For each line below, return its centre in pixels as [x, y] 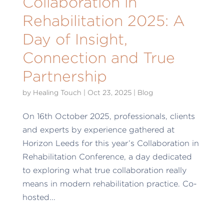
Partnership [64, 76]
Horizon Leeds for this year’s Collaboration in [110, 143]
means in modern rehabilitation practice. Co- [109, 183]
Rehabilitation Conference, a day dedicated [107, 156]
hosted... [39, 197]
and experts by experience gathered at [98, 129]
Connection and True [98, 57]
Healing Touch [57, 92]
